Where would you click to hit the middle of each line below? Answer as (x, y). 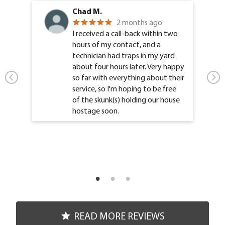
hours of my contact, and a (117, 44)
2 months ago (139, 22)
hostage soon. (96, 111)
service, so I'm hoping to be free (124, 89)
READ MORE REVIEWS (119, 216)
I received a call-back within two (125, 33)
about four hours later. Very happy (128, 67)
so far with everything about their (128, 78)
